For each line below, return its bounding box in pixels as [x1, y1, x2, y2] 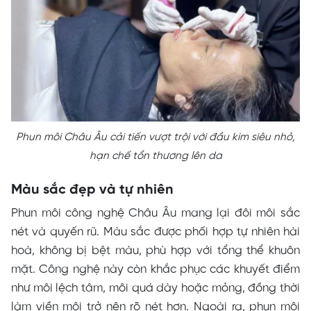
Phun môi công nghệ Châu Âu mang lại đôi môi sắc [11, 206, 300, 219]
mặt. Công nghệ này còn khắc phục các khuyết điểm [11, 262, 300, 276]
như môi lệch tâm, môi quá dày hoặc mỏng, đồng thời [11, 281, 300, 294]
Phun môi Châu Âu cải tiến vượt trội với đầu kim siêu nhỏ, [16, 131, 295, 143]
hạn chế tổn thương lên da [89, 150, 222, 162]
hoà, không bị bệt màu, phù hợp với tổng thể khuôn [11, 244, 300, 257]
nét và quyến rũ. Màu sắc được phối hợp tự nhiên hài [11, 225, 300, 238]
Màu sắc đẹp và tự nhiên [11, 182, 174, 197]
